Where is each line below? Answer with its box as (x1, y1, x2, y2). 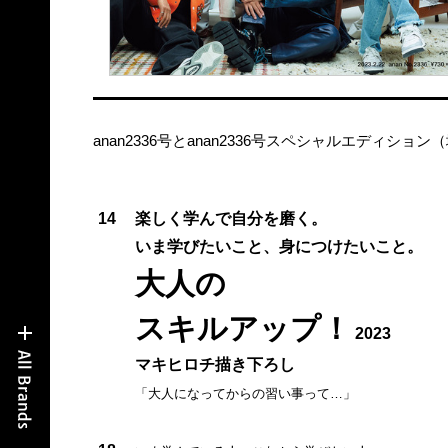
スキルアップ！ (134, 311, 351, 345)
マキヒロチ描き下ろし (134, 355, 295, 373)
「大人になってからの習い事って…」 (134, 385, 356, 401)
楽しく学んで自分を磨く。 (134, 209, 327, 227)
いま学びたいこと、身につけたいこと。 (134, 237, 423, 255)
